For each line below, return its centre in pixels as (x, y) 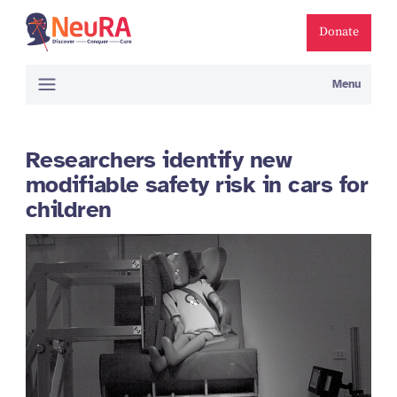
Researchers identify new (159, 160)
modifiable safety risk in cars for (196, 185)
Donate (339, 32)
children (68, 210)
